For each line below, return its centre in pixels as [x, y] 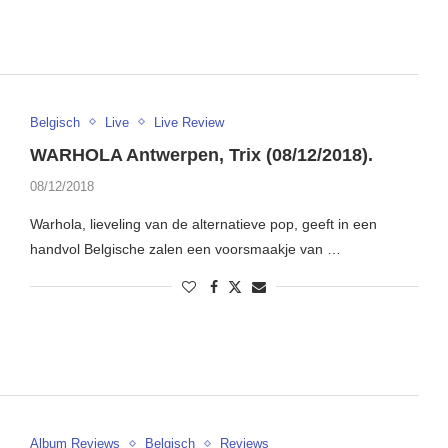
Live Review [188, 122]
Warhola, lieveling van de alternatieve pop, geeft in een [203, 223]
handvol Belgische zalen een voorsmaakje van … [185, 248]
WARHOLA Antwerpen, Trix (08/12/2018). [201, 154]
